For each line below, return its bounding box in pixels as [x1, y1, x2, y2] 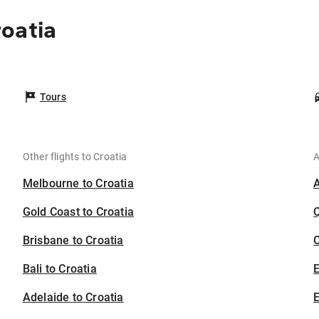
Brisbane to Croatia [22, 234, 124, 247]
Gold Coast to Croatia [22, 205, 135, 219]
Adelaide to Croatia [22, 291, 124, 304]
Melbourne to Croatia [22, 177, 134, 190]
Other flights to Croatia [22, 151, 127, 162]
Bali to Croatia [22, 262, 97, 276]
